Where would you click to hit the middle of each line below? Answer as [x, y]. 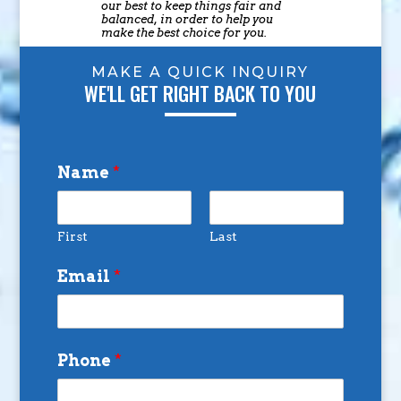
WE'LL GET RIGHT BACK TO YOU [200, 93]
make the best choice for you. [183, 32]
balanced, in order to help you [187, 19]
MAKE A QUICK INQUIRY [200, 72]
